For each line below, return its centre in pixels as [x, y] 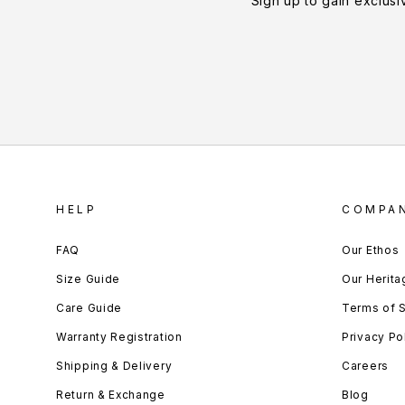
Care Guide [89, 308]
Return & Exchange [111, 395]
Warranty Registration [119, 337]
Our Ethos [371, 250]
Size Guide [88, 279]
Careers [365, 366]
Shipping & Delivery [114, 366]
